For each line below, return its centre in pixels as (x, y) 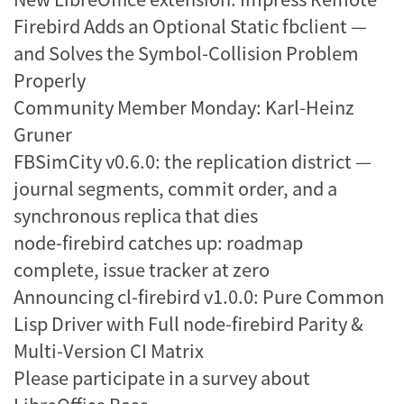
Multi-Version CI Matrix (109, 350)
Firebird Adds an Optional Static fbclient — (190, 25)
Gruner (43, 133)
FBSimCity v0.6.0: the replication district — (193, 161)
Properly (50, 79)
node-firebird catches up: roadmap (158, 242)
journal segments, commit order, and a (175, 188)
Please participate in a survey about (162, 377)
